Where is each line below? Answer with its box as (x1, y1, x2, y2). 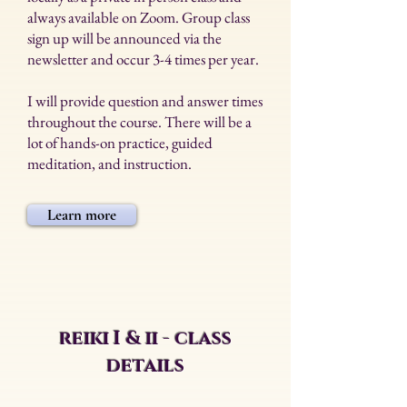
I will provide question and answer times (27, 91, 263, 111)
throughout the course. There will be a (27, 112, 252, 132)
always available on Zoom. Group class (27, 7, 250, 27)
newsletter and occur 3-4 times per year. (27, 49, 259, 69)
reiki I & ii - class (59, 326, 232, 352)
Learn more (47, 205, 116, 224)
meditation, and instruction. (27, 154, 192, 174)
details (106, 353, 184, 379)
